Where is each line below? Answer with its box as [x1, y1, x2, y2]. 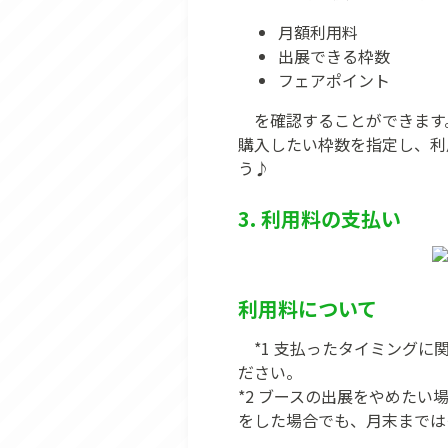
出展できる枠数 [278, 44, 390, 68]
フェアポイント [278, 68, 390, 92]
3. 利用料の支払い [238, 204, 401, 233]
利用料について [238, 294, 377, 323]
